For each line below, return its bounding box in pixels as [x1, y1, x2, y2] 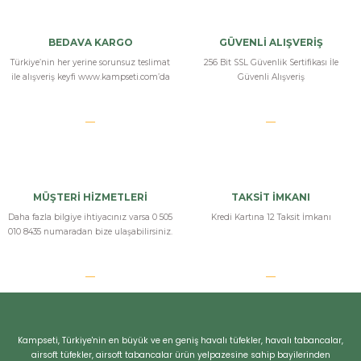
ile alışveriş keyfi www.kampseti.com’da [10, 71, 170, 82]
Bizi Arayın [41, 238, 90, 252]
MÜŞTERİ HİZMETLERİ [33, 190, 147, 203]
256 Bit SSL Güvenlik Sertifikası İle [203, 56, 338, 68]
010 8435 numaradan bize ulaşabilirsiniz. [8, 226, 172, 237]
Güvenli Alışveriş [237, 71, 305, 82]
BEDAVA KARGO [48, 35, 133, 48]
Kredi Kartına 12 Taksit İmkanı [210, 211, 331, 222]
